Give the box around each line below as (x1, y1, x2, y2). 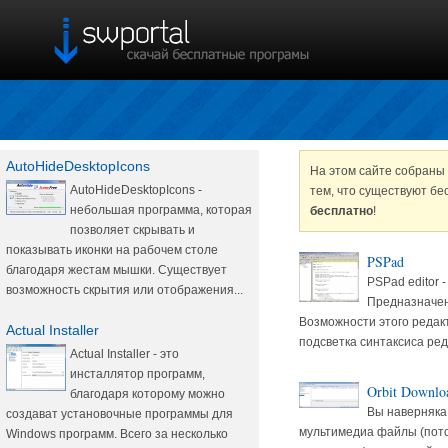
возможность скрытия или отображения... (6, 283, 243, 297)
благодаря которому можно (70, 387, 225, 401)
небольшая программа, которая (70, 203, 252, 217)
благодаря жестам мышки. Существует (6, 263, 227, 277)
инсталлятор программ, (70, 367, 205, 381)
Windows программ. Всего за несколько (6, 427, 228, 441)
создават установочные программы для (6, 407, 233, 421)
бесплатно (309, 204, 373, 218)
